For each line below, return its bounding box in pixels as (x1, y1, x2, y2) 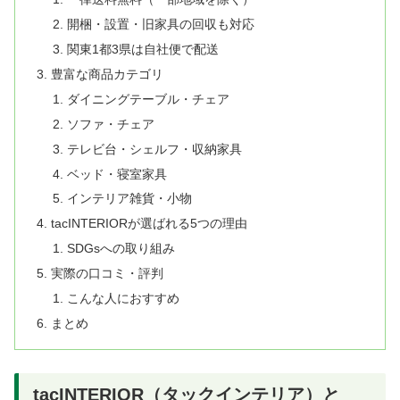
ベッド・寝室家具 (66, 166, 167, 181)
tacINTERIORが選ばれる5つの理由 (51, 216, 248, 231)
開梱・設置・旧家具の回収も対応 (66, 17, 254, 32)
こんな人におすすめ (66, 290, 179, 305)
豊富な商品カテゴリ (51, 67, 164, 82)
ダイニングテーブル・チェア (66, 91, 229, 106)
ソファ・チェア (66, 116, 154, 131)
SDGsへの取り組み (66, 241, 175, 256)
